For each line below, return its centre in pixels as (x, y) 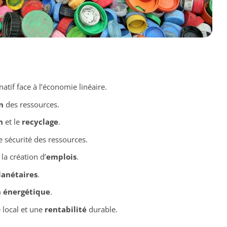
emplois (61, 157)
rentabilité (65, 209)
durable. (102, 209)
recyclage (40, 122)
